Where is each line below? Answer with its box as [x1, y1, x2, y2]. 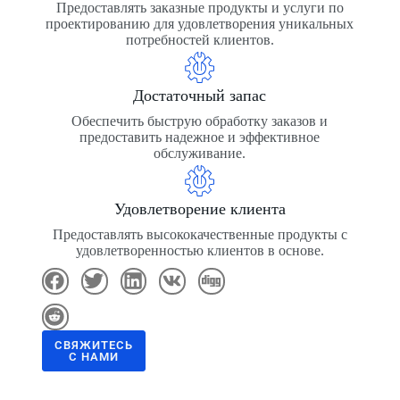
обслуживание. [154, 145, 246, 161]
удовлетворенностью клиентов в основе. [75, 242, 324, 258]
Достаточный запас [133, 86, 267, 104]
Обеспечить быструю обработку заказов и [71, 112, 329, 129]
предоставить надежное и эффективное [79, 129, 321, 145]
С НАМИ [69, 349, 119, 363]
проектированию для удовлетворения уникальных [46, 15, 354, 31]
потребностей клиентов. [125, 31, 274, 47]
